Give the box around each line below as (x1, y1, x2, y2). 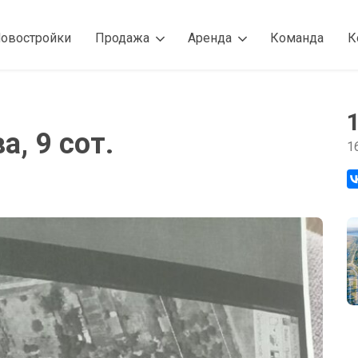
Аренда (188, 30, 232, 46)
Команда (270, 30, 324, 46)
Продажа (95, 30, 149, 46)
